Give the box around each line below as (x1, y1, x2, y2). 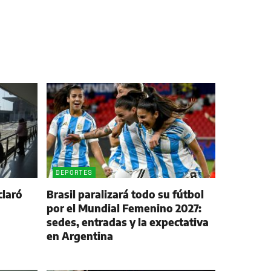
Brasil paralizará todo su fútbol (47, 188, 204, 201)
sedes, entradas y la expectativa (47, 215, 209, 229)
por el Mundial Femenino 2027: (47, 201, 202, 215)
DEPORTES (56, 168, 93, 178)
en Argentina (47, 229, 114, 243)
